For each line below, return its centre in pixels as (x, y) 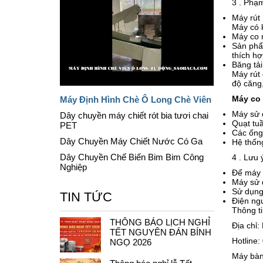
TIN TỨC (86, 197)
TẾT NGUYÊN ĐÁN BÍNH (161, 232)
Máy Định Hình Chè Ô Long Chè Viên (136, 99)
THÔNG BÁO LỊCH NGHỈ (160, 222)
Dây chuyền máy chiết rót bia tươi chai (134, 115)
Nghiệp (73, 167)
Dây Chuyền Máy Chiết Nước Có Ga (131, 141)
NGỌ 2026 (131, 242)
